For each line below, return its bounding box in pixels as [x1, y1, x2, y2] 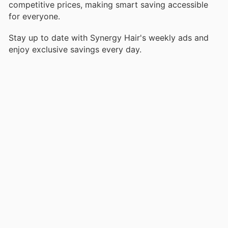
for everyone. [9, 11, 60, 22]
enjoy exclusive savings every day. [9, 44, 141, 55]
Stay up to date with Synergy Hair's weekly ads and [9, 33, 209, 43]
